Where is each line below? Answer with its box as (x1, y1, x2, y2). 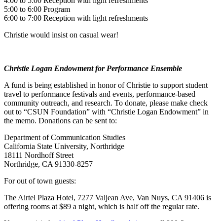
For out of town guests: (4, 176, 76, 185)
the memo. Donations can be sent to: (4, 116, 117, 125)
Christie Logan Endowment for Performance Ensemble (4, 64, 184, 73)
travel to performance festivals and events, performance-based (4, 89, 195, 98)
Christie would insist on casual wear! (4, 30, 118, 39)
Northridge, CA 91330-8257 (4, 159, 93, 168)
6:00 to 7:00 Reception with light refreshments (4, 13, 148, 22)
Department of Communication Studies (4, 133, 125, 142)
